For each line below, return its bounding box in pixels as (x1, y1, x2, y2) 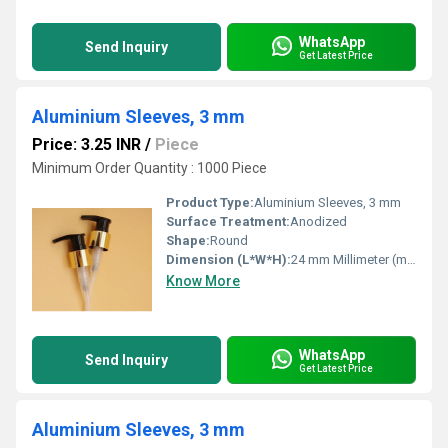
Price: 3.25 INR (32, 135, 141, 154)
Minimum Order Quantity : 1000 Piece (32, 160, 267, 176)
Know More (166, 273, 240, 289)
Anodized (290, 214, 347, 229)
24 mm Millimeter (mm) (291, 252, 407, 267)
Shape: (166, 233, 210, 248)
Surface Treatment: (166, 214, 290, 229)
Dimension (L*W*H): (166, 252, 291, 267)
